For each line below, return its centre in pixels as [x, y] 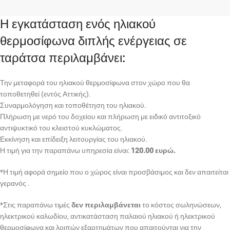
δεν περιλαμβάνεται [106, 205]
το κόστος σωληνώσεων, [181, 205]
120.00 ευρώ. [153, 150]
